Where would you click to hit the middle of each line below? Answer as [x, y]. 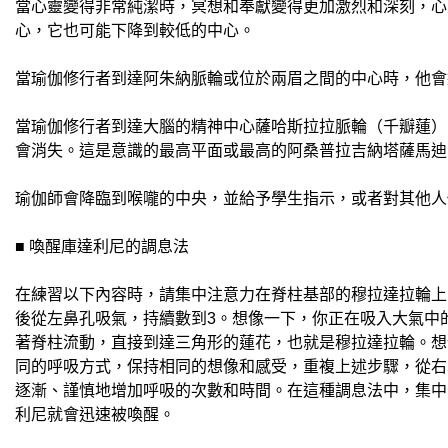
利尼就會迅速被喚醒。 [95, 414]
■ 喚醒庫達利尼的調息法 [102, 246]
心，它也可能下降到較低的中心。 [135, 30]
